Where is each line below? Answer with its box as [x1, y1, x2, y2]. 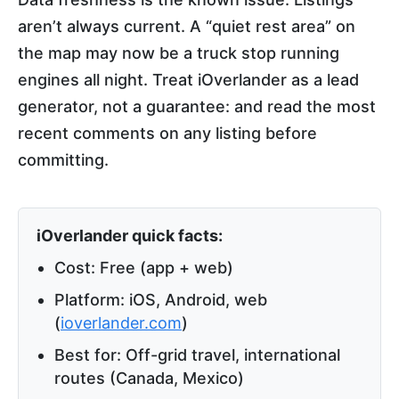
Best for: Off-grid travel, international [54, 345, 340, 364]
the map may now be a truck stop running [18, 43, 339, 62]
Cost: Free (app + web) [54, 257, 233, 277]
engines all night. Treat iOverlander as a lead [18, 69, 359, 89]
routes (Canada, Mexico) [54, 368, 244, 387]
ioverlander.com [61, 313, 182, 332]
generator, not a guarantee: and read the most [18, 96, 376, 116]
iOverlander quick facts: [37, 225, 223, 245]
